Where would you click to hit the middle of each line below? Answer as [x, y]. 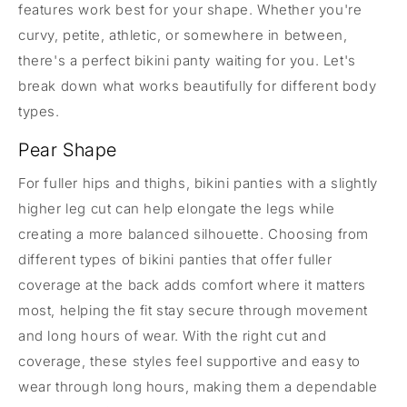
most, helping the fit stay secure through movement [194, 311]
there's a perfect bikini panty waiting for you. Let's [187, 61]
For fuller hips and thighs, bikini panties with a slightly [198, 184]
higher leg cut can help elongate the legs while [177, 209]
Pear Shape [68, 150]
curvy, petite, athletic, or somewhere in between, [183, 35]
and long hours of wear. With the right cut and [173, 336]
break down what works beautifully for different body [198, 86]
